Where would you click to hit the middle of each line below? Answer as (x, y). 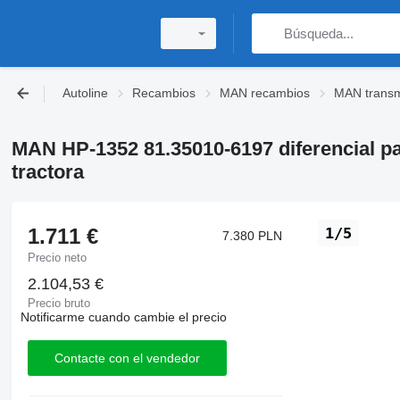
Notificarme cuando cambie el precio (123, 317)
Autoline (85, 93)
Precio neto (57, 258)
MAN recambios (265, 93)
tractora (47, 172)
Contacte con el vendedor (127, 358)
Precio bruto (58, 303)
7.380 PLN (253, 236)
